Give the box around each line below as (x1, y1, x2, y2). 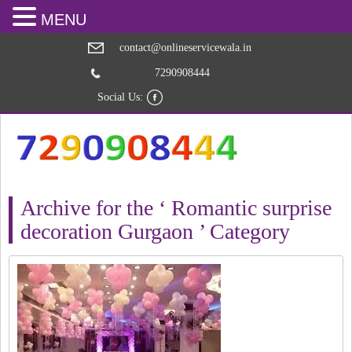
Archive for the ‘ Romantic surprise (20, 195, 332, 220)
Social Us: (97, 91, 143, 103)
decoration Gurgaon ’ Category (20, 218, 291, 244)
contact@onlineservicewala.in (119, 42, 251, 53)
